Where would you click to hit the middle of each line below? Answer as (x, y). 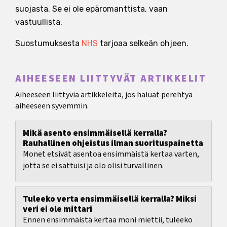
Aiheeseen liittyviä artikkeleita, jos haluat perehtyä (104, 95)
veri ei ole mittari (58, 210)
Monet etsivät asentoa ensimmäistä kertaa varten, (111, 154)
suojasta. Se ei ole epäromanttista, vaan (91, 9)
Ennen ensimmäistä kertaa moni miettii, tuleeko (108, 220)
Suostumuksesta (48, 43)
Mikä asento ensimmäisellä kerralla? (95, 134)
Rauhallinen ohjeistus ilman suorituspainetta (113, 144)
